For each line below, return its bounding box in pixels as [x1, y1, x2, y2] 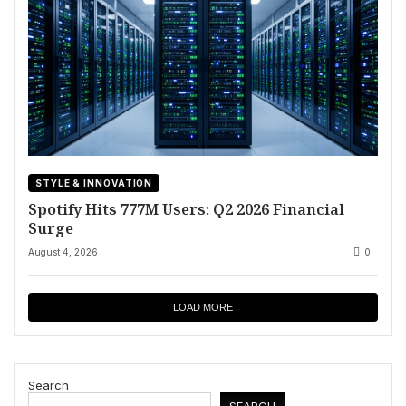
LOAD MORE [173, 302, 233, 314]
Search [28, 378, 69, 393]
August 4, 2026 [28, 246, 98, 258]
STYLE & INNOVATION [35, 178, 153, 189]
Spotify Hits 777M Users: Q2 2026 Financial [28, 198, 344, 220]
